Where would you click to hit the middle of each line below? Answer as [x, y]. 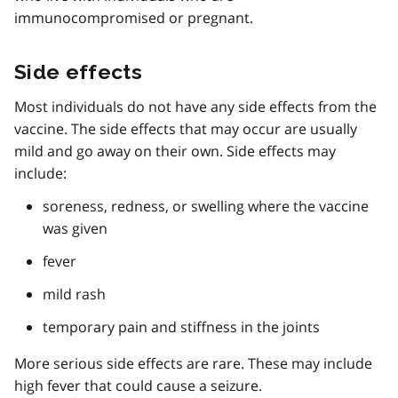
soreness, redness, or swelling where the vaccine [206, 206]
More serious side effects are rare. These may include [193, 363]
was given [75, 228]
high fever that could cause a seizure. [138, 385]
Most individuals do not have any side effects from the [195, 106]
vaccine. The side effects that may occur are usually [186, 128]
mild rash [74, 294]
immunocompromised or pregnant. [134, 17]
